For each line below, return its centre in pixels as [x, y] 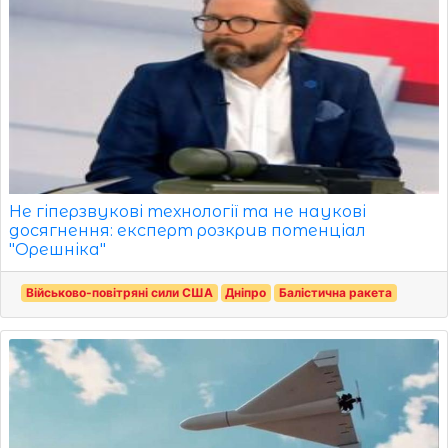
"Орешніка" [57, 249]
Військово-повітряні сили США [119, 292]
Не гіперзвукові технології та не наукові [187, 211]
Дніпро [246, 292]
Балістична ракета [335, 292]
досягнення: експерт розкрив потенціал [187, 230]
